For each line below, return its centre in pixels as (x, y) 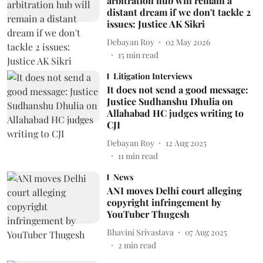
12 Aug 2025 (186, 143)
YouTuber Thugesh (148, 214)
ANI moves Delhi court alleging (174, 190)
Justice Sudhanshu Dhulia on (170, 101)
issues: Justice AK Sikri (156, 24)
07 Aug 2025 (206, 232)
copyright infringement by (164, 202)
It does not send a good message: (177, 90)
